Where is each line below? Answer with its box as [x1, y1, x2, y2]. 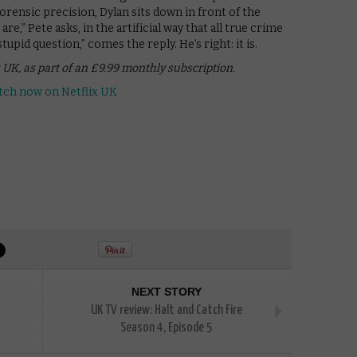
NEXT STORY [131, 284, 202, 298]
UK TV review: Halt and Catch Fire [91, 303, 242, 317]
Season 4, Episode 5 [120, 320, 213, 335]
